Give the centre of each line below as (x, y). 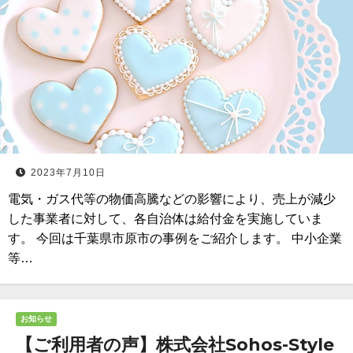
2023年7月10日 (68, 173)
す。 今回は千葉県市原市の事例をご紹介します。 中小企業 (175, 238)
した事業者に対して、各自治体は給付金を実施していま (165, 219)
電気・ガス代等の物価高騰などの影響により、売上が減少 (172, 199)
